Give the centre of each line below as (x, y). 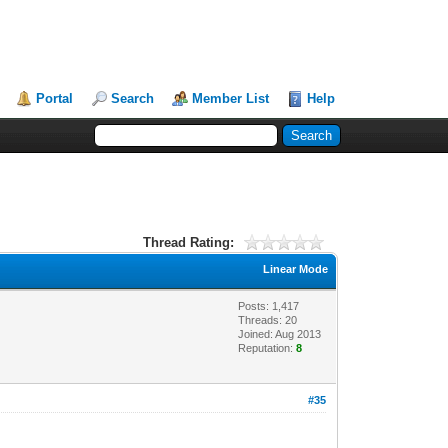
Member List (231, 98)
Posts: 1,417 (269, 305)
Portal (55, 98)
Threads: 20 (268, 319)
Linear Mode (296, 268)
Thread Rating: (188, 242)
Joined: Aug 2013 (280, 333)
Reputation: (267, 347)
